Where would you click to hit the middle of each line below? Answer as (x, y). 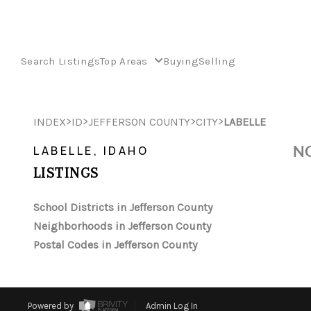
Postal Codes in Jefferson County (115, 245)
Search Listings (61, 61)
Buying (181, 61)
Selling (217, 61)
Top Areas (126, 61)
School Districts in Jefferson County (123, 207)
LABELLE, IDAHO (91, 151)
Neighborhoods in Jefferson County (122, 226)
